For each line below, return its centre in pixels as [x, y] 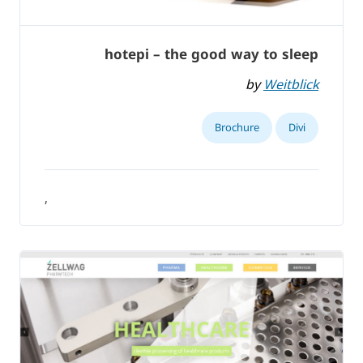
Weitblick [291, 84]
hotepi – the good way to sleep [211, 54]
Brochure [237, 127]
